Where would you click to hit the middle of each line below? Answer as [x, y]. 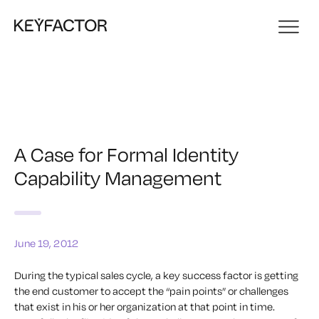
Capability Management [118, 178]
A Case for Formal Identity [126, 154]
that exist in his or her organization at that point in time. [145, 307]
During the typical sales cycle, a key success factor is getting [156, 275]
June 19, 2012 [47, 243]
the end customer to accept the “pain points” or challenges [151, 291]
